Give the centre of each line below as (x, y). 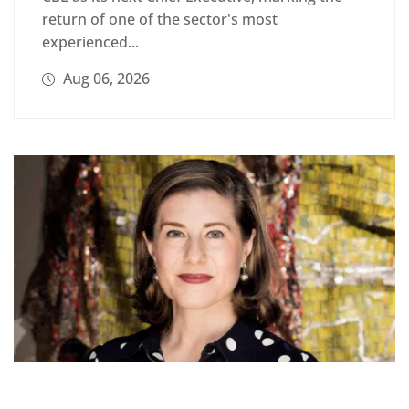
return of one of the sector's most (160, 19)
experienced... (90, 42)
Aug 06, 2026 (105, 78)
